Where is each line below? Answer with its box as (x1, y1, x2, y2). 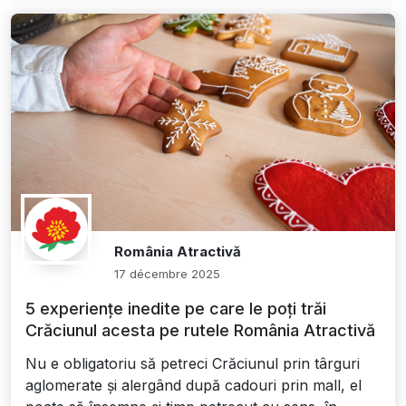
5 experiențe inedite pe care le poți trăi (25, 299, 326, 319)
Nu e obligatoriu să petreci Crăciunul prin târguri (25, 354, 360, 373)
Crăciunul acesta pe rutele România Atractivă (25, 321, 375, 341)
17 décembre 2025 (114, 266, 221, 282)
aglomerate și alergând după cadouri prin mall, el (25, 376, 362, 395)
